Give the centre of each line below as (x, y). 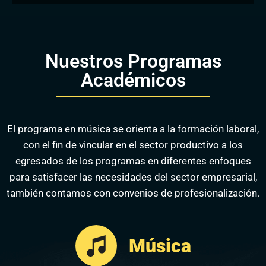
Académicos (133, 80)
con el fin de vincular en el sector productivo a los (133, 145)
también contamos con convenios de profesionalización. (133, 193)
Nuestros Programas (133, 61)
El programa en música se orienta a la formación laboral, (133, 129)
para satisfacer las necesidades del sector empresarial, (133, 177)
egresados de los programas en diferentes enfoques (133, 161)
